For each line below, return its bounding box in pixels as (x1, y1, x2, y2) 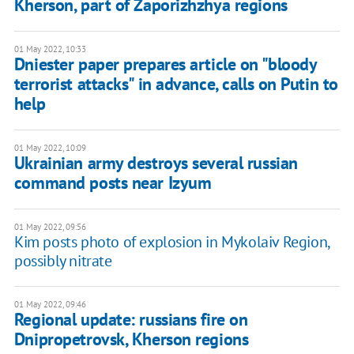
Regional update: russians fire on (13, 308, 248, 331)
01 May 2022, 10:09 (13, 142, 86, 154)
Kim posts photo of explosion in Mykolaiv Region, (13, 232, 330, 253)
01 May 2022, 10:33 (13, 43, 86, 55)
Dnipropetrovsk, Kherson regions (13, 328, 249, 351)
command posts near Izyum (13, 171, 212, 194)
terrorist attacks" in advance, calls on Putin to (13, 73, 338, 96)
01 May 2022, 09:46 (13, 299, 86, 311)
